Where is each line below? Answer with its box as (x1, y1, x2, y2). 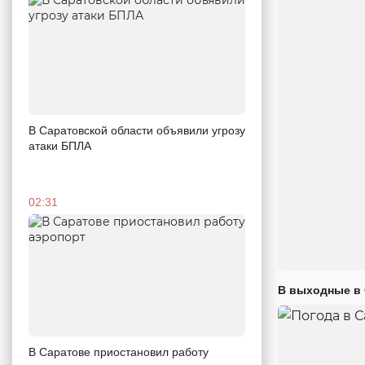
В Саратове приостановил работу (29, 345, 209, 358)
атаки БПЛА (29, 139, 91, 152)
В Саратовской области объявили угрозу (29, 123, 245, 137)
